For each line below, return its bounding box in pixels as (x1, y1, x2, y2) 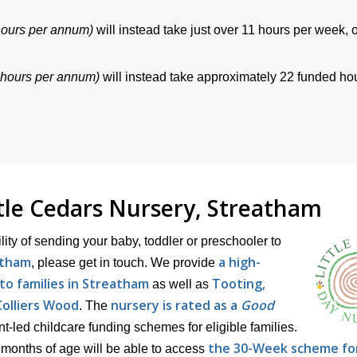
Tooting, (212, 274, 265, 292)
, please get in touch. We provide (31, 255, 218, 269)
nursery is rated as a (111, 296, 241, 314)
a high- (218, 253, 261, 271)
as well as (149, 277, 212, 291)
